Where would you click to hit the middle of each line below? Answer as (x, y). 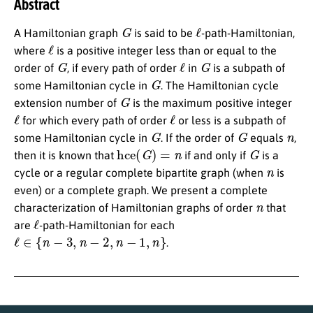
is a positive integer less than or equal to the (165, 51)
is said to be (163, 33)
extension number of (67, 103)
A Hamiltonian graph (67, 33)
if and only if (216, 155)
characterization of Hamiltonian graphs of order (135, 208)
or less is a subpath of (230, 121)
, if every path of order (123, 68)
